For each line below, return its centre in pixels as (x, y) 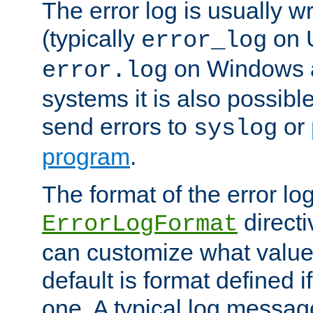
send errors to (118, 127)
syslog (235, 129)
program (86, 157)
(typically (92, 39)
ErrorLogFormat (140, 225)
